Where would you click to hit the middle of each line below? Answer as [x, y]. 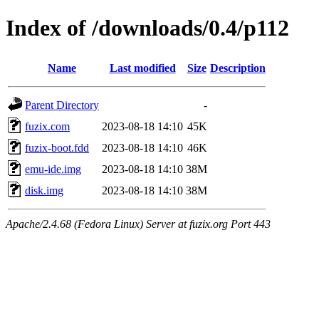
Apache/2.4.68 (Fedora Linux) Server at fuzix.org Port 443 [138, 224]
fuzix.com [47, 126]
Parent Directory [62, 105]
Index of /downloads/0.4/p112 [147, 28]
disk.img [44, 190]
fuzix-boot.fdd [57, 147]
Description [238, 68]
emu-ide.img [53, 169]
